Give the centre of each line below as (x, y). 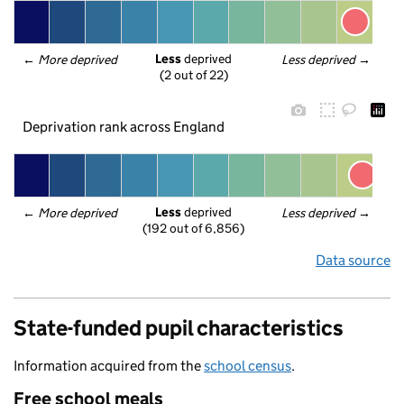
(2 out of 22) (193, 75)
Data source (353, 260)
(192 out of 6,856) (193, 229)
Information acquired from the (109, 366)
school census (248, 366)
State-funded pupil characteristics (179, 328)
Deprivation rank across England (123, 126)
